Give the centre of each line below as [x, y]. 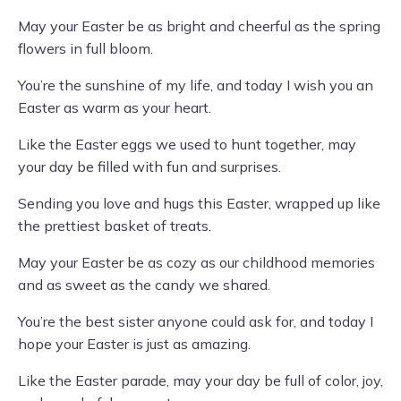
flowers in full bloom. [85, 49]
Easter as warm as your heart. [115, 108]
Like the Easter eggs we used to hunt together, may [187, 145]
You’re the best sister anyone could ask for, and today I [196, 322]
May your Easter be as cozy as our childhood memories [196, 263]
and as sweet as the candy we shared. [144, 285]
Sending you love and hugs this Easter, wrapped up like [199, 204]
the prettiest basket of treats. [115, 226]
